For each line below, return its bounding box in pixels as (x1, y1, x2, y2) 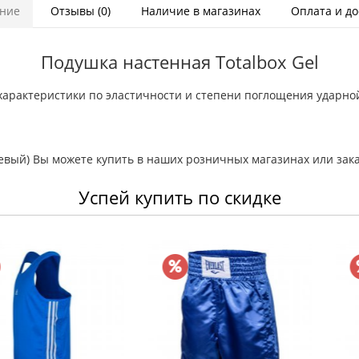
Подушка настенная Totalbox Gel (40, 50, 319, 74)
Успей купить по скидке (78, 185, 281, 209)
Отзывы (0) (50, 3, 111, 18)
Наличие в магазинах (140, 3, 260, 18)
